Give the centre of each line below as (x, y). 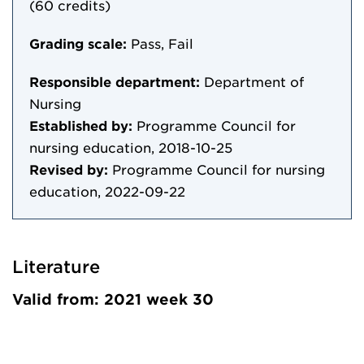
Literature (56, 266)
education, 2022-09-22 (107, 191)
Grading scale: (78, 43)
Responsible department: (115, 81)
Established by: (81, 125)
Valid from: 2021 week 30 (113, 299)
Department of (254, 81)
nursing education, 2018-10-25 (131, 147)
